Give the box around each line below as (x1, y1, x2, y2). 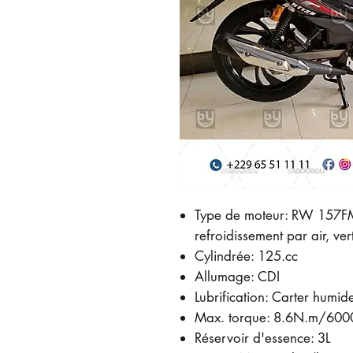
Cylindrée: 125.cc (195, 247, 298, 265)
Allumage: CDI (195, 268, 280, 285)
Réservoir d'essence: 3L (195, 329, 330, 347)
